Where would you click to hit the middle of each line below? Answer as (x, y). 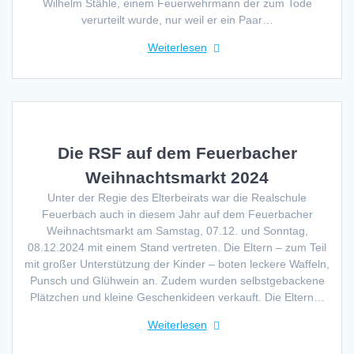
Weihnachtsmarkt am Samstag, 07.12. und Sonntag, (177, 230)
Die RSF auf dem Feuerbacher (177, 153)
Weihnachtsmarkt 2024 (177, 177)
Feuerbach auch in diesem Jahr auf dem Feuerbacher (177, 214)
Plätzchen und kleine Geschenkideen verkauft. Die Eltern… (177, 297)
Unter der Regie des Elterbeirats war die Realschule (177, 197)
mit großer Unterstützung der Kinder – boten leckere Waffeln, (177, 264)
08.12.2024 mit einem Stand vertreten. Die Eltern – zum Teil (177, 247)
